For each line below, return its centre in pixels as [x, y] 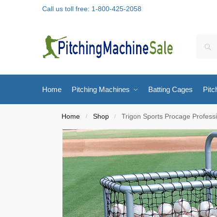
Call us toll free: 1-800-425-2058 [92, 9]
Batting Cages [170, 89]
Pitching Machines [101, 89]
